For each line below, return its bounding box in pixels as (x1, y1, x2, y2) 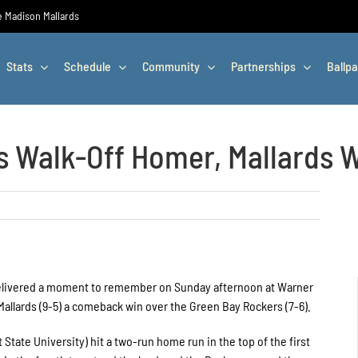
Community (142, 58, 200, 74)
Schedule (64, 58, 111, 74)
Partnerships (231, 58, 296, 74)
